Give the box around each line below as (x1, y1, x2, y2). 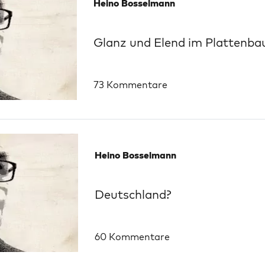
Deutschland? (95, 186, 172, 202)
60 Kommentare (95, 231, 170, 243)
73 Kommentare (93, 79, 167, 91)
